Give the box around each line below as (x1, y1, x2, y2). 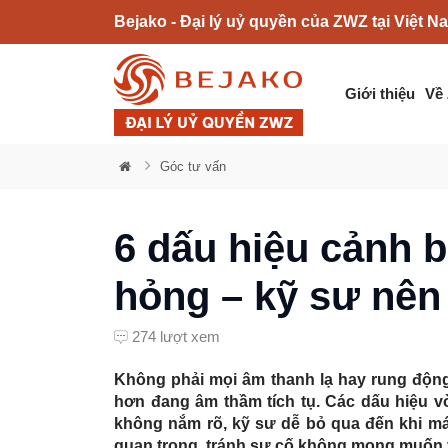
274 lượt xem (132, 328, 220, 345)
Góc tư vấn (160, 159, 226, 174)
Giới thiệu (344, 85, 415, 102)
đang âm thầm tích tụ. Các (145, 393, 361, 410)
